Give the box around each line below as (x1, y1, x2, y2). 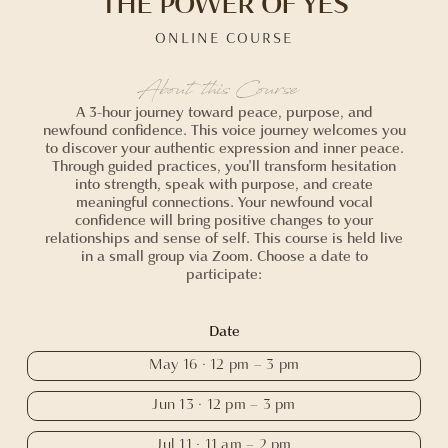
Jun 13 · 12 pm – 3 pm (152, 398, 296, 412)
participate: (186, 268, 262, 282)
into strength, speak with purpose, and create (75, 178, 373, 192)
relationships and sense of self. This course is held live (45, 232, 403, 246)
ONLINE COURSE (155, 32, 293, 46)
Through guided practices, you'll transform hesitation (52, 160, 396, 174)
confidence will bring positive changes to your (75, 214, 373, 228)
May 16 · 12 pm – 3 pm (148, 358, 300, 372)
